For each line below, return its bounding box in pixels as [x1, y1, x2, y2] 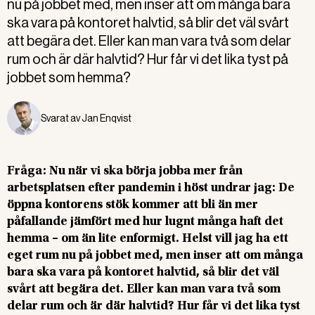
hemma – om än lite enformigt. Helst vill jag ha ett [7, 233, 288, 245]
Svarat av [41, 112, 82, 124]
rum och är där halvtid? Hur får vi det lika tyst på [7, 51, 288, 67]
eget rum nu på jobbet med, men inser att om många [7, 250, 303, 262]
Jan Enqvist [82, 112, 131, 124]
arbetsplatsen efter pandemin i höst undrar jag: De [7, 182, 295, 195]
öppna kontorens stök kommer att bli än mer [7, 199, 258, 212]
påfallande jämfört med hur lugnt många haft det [7, 216, 283, 229]
